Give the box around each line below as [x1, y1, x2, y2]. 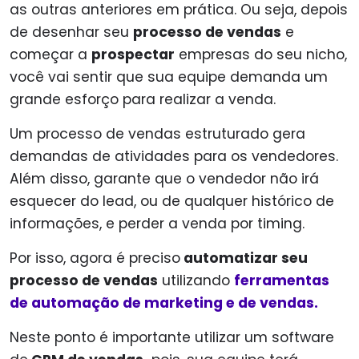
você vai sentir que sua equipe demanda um [10, 67, 328, 87]
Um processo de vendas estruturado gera [10, 124, 305, 144]
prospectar [91, 45, 175, 65]
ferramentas [234, 271, 329, 291]
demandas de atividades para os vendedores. [10, 147, 338, 167]
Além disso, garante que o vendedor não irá [10, 169, 319, 189]
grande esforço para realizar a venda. [10, 90, 276, 110]
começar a [10, 45, 91, 65]
